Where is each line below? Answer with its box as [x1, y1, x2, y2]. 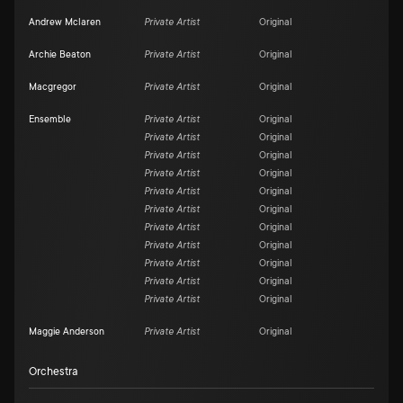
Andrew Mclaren [29, 17, 101, 28]
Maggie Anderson [29, 327, 104, 337]
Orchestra [29, 365, 78, 378]
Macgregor [29, 82, 76, 93]
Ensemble [29, 114, 71, 125]
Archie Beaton [29, 49, 91, 60]
